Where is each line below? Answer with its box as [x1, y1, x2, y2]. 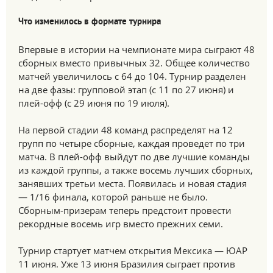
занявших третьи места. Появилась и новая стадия [18, 177, 247, 190]
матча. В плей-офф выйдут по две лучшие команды [18, 151, 250, 163]
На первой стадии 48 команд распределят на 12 [18, 124, 233, 136]
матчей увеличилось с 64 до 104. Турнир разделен [18, 70, 246, 82]
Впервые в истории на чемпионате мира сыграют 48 [18, 43, 255, 55]
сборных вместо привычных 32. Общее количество [18, 57, 250, 69]
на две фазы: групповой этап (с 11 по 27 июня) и [18, 83, 234, 96]
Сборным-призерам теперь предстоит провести [18, 204, 232, 216]
